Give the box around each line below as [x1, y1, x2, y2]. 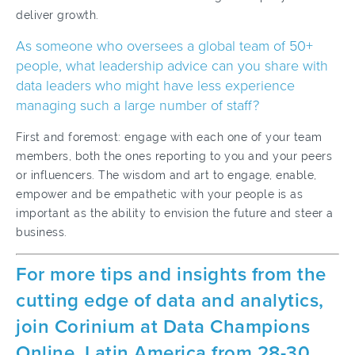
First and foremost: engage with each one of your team [16, 131, 323, 143]
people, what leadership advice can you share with [16, 57, 328, 74]
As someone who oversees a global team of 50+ [16, 37, 313, 55]
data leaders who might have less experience [16, 77, 295, 94]
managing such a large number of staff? [16, 97, 259, 114]
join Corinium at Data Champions [16, 315, 311, 338]
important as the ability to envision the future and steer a [16, 207, 334, 219]
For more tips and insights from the [16, 263, 326, 286]
